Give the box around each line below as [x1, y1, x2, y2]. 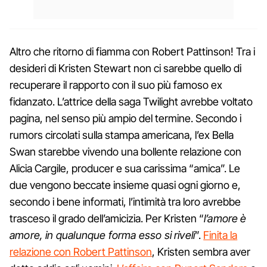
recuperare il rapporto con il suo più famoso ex [10, 78, 222, 91]
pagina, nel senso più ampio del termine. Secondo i [10, 111, 241, 125]
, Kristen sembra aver [152, 245, 250, 258]
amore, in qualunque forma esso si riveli [10, 228, 195, 241]
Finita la [203, 228, 238, 241]
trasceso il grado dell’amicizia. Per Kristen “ [10, 212, 204, 225]
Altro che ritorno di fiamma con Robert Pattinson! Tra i [10, 45, 255, 58]
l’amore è [204, 212, 247, 225]
